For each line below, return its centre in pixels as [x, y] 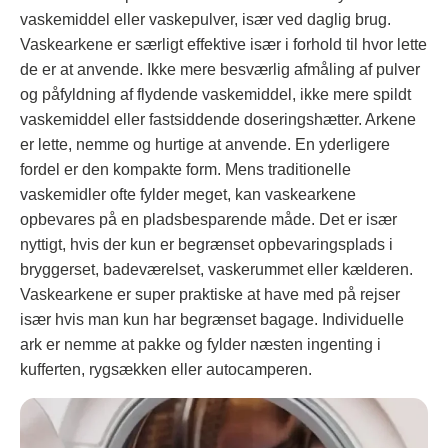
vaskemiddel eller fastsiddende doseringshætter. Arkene [218, 120]
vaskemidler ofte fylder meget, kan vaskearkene [188, 195]
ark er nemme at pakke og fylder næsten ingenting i [200, 345]
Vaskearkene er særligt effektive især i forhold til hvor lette [223, 45]
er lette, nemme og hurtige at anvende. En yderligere [205, 145]
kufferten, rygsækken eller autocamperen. [166, 370]
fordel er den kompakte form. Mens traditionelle [185, 170]
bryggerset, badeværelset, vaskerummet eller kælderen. [216, 270]
